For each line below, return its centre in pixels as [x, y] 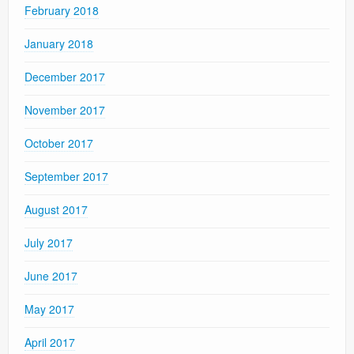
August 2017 [56, 210]
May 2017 [49, 309]
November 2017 [65, 110]
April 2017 [50, 343]
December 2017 [65, 77]
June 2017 [51, 276]
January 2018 [59, 44]
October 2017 [59, 143]
